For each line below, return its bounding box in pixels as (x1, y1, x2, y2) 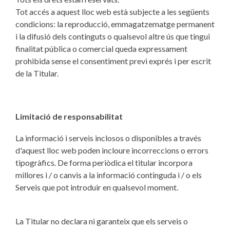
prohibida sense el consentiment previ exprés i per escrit (15, 56, 211, 66)
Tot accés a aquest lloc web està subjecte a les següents (15, 7, 209, 16)
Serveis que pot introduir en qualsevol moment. (15, 182, 178, 192)
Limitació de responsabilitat (15, 111, 123, 121)
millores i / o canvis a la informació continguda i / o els (15, 170, 202, 180)
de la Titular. (15, 68, 59, 78)
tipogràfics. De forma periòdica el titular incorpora (15, 158, 193, 167)
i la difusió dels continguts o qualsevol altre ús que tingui (15, 31, 210, 41)
